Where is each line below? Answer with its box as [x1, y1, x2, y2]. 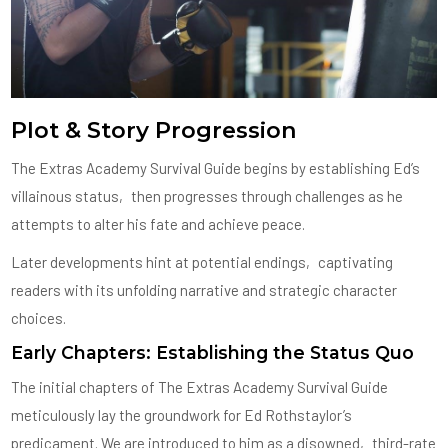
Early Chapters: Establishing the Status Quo [11, 342, 415, 364]
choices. [11, 309, 67, 328]
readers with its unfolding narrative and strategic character [11, 281, 398, 300]
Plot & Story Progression [11, 116, 298, 145]
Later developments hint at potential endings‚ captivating [11, 253, 394, 272]
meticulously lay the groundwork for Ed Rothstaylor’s [11, 406, 353, 425]
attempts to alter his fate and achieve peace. [11, 215, 306, 234]
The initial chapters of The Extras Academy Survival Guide [11, 378, 389, 397]
